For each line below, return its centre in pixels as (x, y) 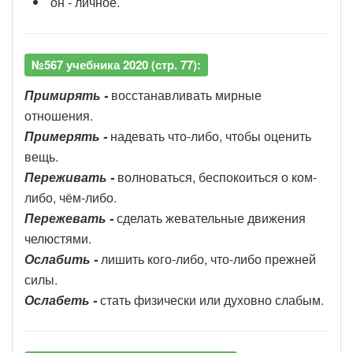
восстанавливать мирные (186, 95)
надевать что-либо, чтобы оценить (211, 136)
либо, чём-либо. (71, 197)
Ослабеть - (62, 299)
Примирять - (68, 95)
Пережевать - (71, 217)
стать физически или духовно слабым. (212, 299)
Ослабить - (63, 258)
